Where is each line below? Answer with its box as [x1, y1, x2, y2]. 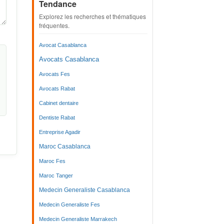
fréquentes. [38, 21, 69, 29]
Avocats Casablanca [38, 55, 99, 63]
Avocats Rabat [38, 85, 75, 91]
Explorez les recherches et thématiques [38, 12, 146, 20]
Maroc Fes [38, 158, 65, 164]
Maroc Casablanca [38, 143, 90, 150]
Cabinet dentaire [38, 100, 78, 106]
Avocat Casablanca [38, 42, 86, 48]
